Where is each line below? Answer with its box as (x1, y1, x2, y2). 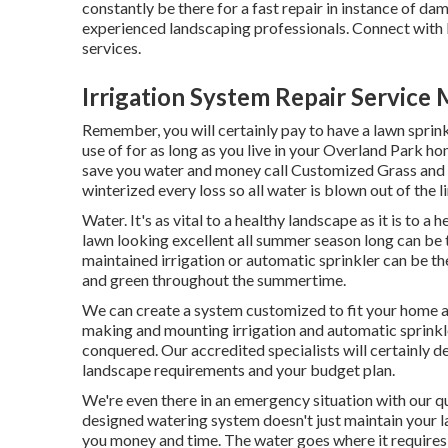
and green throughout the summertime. (82, 269, 346, 289)
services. (82, 37, 141, 57)
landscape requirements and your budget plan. (82, 359, 395, 379)
